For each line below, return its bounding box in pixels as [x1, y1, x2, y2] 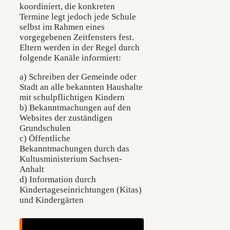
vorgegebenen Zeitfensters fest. [20, 32, 134, 42]
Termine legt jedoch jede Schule [20, 11, 136, 22]
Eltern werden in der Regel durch [20, 42, 140, 52]
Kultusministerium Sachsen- [20, 154, 122, 164]
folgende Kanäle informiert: [20, 52, 121, 63]
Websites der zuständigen [20, 112, 112, 123]
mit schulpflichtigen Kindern [20, 92, 125, 102]
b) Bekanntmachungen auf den [20, 102, 131, 112]
